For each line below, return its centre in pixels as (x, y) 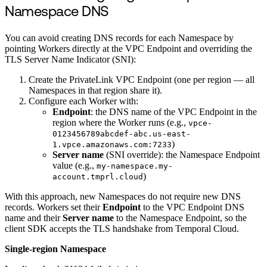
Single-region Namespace (55, 249)
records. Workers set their (54, 207)
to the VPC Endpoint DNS (193, 207)
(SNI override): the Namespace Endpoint (182, 154)
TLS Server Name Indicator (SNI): (70, 59)
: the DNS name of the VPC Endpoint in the (174, 111)
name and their (34, 218)
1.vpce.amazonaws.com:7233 (112, 144)
